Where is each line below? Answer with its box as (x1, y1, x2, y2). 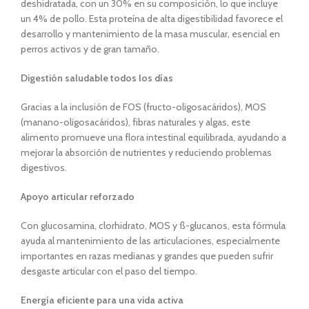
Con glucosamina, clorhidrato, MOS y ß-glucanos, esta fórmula (21, 219, 286, 232)
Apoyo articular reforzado (21, 190, 134, 203)
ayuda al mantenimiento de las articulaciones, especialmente (21, 235, 280, 247)
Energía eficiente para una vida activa (21, 294, 183, 306)
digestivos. (21, 161, 67, 174)
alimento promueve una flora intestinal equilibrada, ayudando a (21, 131, 286, 143)
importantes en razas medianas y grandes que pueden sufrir (21, 250, 273, 262)
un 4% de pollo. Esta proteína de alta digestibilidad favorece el (21, 12, 283, 25)
